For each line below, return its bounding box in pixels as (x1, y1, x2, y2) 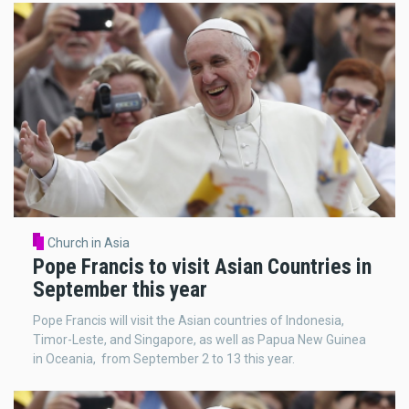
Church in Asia (47, 236, 130, 251)
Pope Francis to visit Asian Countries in (33, 254, 372, 280)
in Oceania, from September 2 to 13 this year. (33, 351, 295, 366)
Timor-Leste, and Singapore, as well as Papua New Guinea (33, 331, 366, 347)
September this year (33, 277, 207, 303)
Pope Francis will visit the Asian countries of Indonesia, (33, 312, 344, 328)
